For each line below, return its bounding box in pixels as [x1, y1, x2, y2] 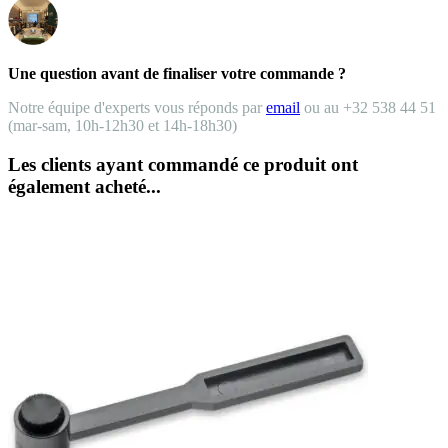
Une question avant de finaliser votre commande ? [8, 64, 346, 82]
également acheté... [8, 175, 161, 197]
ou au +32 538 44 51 [300, 98, 436, 116]
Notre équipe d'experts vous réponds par [8, 98, 266, 116]
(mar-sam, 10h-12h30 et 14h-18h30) [8, 116, 237, 134]
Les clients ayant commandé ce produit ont [8, 153, 358, 175]
